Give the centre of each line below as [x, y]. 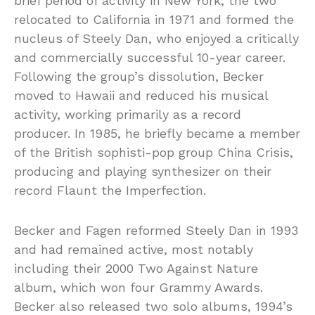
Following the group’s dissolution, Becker [139, 77]
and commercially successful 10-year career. [150, 58]
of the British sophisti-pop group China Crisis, [154, 153]
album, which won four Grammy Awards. [139, 288]
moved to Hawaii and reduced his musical [141, 96]
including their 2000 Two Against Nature [136, 269]
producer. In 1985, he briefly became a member [157, 134]
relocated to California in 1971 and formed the [154, 20]
